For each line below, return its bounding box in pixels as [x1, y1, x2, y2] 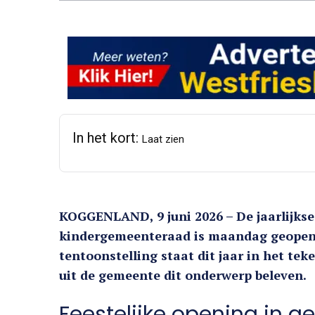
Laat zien [142, 133, 184, 146]
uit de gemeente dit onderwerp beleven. [59, 266, 307, 284]
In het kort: [72, 129, 142, 147]
